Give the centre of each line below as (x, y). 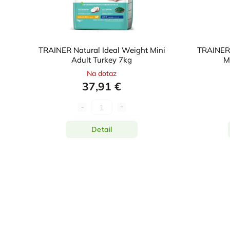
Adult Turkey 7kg (102, 60)
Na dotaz (102, 74)
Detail (102, 129)
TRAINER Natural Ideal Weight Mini (102, 50)
